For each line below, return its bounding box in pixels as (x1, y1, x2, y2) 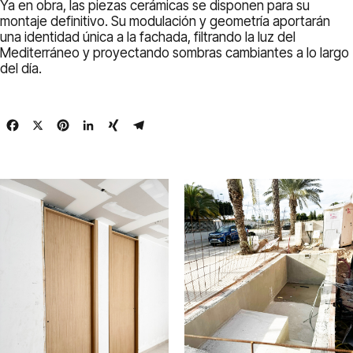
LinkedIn (98, 117, 147, 133)
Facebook (22, 117, 81, 133)
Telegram (148, 117, 206, 133)
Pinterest (72, 117, 125, 133)
